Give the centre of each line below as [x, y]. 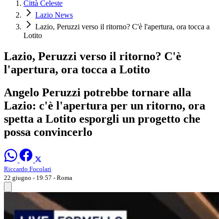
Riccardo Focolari [28, 169]
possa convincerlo [48, 132]
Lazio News [54, 15]
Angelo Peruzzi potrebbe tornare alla [98, 92]
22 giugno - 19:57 [29, 177]
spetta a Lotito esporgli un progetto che [102, 119]
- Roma [63, 177]
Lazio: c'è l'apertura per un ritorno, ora [105, 105]
